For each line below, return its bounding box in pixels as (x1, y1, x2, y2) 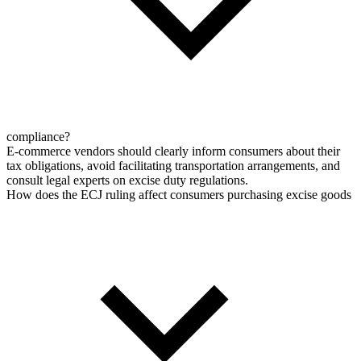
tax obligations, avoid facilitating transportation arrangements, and (6, 159, 340, 173)
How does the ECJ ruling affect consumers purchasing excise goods (6, 188, 351, 202)
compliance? (6, 130, 70, 144)
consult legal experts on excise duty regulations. (6, 173, 248, 188)
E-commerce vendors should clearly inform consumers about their (6, 144, 340, 159)
